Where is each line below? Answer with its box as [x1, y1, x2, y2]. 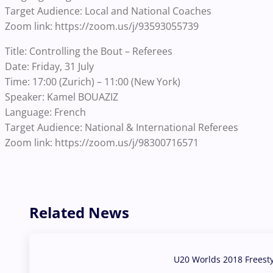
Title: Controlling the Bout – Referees [5, 44, 172, 58]
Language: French [5, 105, 86, 119]
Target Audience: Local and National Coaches [5, 4, 211, 18]
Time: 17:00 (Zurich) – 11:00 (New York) [5, 75, 180, 89]
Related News [29, 202, 129, 223]
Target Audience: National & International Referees [5, 121, 238, 135]
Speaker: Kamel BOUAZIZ [5, 90, 118, 104]
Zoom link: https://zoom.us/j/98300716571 [5, 136, 199, 150]
